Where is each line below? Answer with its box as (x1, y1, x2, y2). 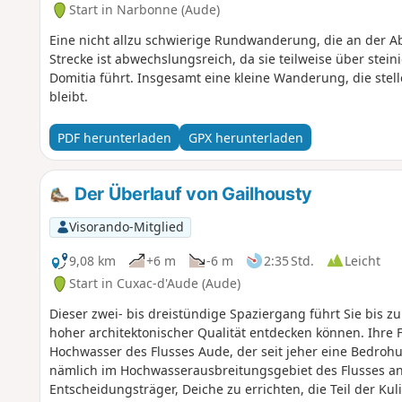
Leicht (344, 251, 380, 269)
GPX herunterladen (188, 128, 303, 146)
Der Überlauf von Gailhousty (70, 183, 313, 205)
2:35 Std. (263, 251, 314, 269)
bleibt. (48, 88, 88, 106)
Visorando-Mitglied (68, 218, 184, 236)
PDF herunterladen (57, 128, 171, 146)
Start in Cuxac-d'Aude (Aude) (68, 275, 240, 293)
